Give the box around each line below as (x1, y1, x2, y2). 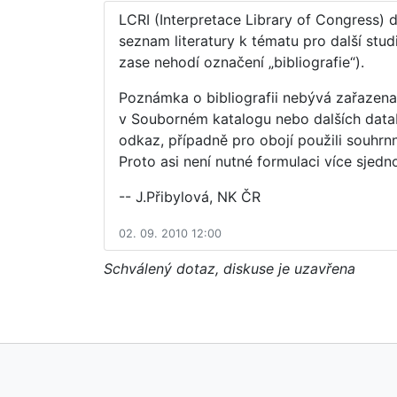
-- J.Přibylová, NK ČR (119, 187, 261, 206)
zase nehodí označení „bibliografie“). (119, 52, 364, 71)
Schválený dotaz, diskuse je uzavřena (104, 259, 355, 277)
